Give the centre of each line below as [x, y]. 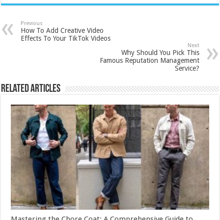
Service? [187, 68]
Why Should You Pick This [160, 52]
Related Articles [31, 89]
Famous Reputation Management [149, 60]
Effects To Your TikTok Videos [66, 38]
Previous [32, 23]
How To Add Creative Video [62, 30]
